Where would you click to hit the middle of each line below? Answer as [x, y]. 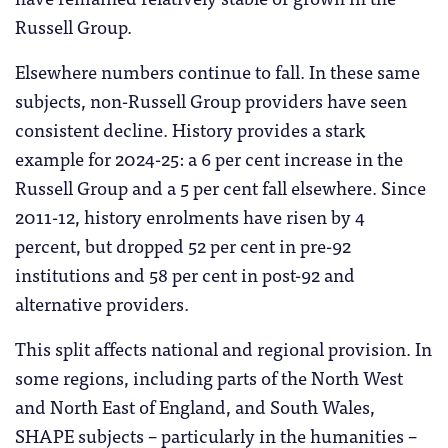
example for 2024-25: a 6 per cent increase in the [209, 158]
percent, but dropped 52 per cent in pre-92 [183, 245]
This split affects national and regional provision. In [223, 348]
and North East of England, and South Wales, [195, 406]
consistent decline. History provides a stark [190, 129]
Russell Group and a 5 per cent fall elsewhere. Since [220, 187]
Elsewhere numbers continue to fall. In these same [217, 71]
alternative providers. [102, 303]
